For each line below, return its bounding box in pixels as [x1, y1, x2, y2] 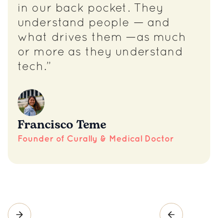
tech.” [18, 62, 51, 73]
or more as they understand [18, 47, 183, 58]
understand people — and [18, 18, 170, 29]
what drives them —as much [18, 33, 186, 43]
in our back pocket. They [18, 3, 164, 14]
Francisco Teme [18, 116, 106, 134]
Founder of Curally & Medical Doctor [18, 135, 174, 143]
